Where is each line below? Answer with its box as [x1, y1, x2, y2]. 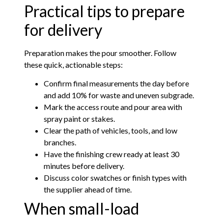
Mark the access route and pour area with [44, 102, 183, 112]
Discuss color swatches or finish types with [44, 173, 187, 183]
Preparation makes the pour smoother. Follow [24, 48, 177, 58]
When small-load [24, 199, 139, 219]
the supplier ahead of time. [44, 185, 132, 194]
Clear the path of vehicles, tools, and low [44, 126, 178, 136]
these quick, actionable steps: [24, 60, 123, 70]
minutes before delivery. [44, 161, 125, 171]
